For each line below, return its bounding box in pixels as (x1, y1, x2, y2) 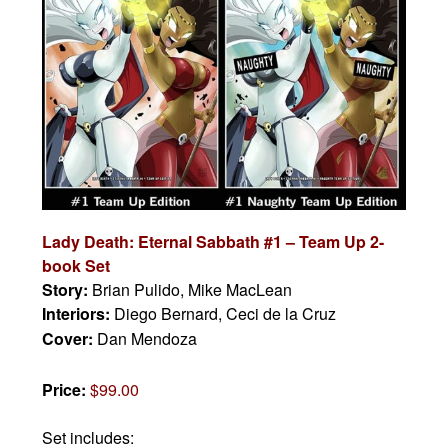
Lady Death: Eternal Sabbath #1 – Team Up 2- (42, 230, 385, 254)
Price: (42, 378, 91, 402)
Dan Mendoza (97, 327, 198, 351)
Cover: (42, 327, 98, 351)
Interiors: (42, 302, 115, 326)
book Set (42, 254, 111, 278)
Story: (42, 278, 93, 302)
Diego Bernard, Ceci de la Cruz (114, 302, 337, 326)
